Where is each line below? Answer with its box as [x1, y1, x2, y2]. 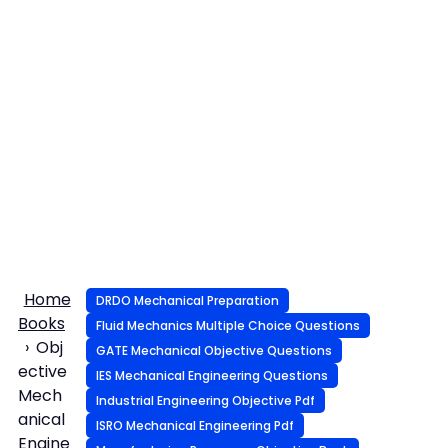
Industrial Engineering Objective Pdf [95, 391, 315, 409]
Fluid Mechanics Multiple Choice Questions [95, 316, 360, 334]
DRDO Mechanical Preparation [95, 291, 279, 309]
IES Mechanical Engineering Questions [95, 366, 328, 384]
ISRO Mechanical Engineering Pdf [95, 416, 294, 434]
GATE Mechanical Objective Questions [95, 341, 332, 359]
